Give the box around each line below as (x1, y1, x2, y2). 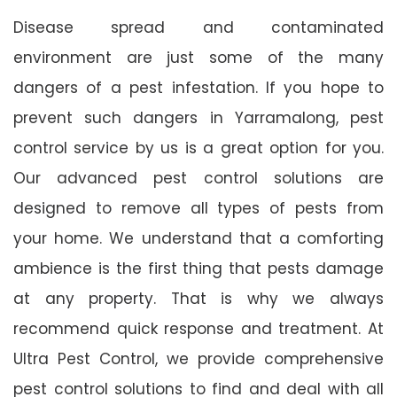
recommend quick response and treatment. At (13, 317, 384, 339)
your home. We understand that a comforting (13, 227, 384, 249)
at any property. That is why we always (13, 287, 384, 309)
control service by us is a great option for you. (13, 136, 384, 159)
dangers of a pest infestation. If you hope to (13, 76, 384, 98)
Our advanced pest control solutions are (13, 167, 384, 189)
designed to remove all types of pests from (13, 197, 384, 219)
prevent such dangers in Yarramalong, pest (13, 106, 384, 128)
